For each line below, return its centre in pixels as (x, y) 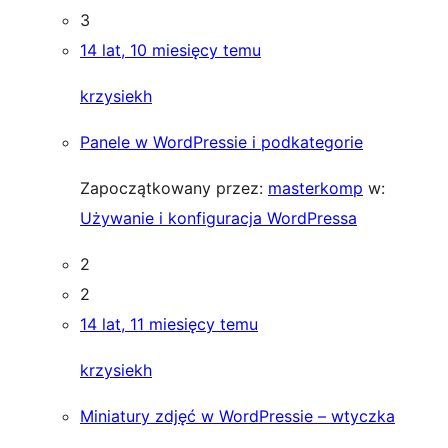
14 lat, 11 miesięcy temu (169, 324)
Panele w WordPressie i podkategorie (221, 142)
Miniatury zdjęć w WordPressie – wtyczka (237, 416)
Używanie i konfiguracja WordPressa (218, 218)
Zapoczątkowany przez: (174, 188)
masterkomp (315, 188)
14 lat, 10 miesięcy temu (170, 50)
